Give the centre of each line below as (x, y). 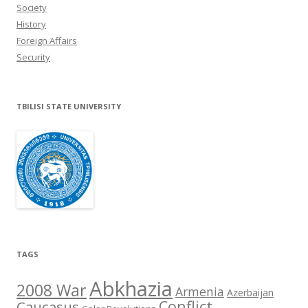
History (31, 24)
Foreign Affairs (47, 41)
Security (33, 57)
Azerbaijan (250, 293)
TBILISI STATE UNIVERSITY (69, 107)
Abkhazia (131, 289)
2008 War (52, 290)
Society (32, 8)
